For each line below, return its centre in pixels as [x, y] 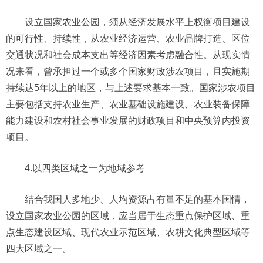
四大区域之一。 [39, 249]
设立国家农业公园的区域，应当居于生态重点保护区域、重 [128, 216]
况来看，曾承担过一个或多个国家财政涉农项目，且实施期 [128, 71]
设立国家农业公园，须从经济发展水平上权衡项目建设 [137, 22]
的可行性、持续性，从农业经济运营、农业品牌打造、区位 [128, 38]
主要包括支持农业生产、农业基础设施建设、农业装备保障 [128, 104]
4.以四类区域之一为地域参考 [85, 168]
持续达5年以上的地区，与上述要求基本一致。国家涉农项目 [131, 88]
